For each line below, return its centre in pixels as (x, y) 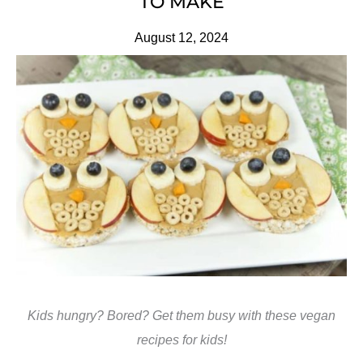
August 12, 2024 (181, 38)
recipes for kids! (181, 339)
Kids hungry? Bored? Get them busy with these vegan (181, 315)
